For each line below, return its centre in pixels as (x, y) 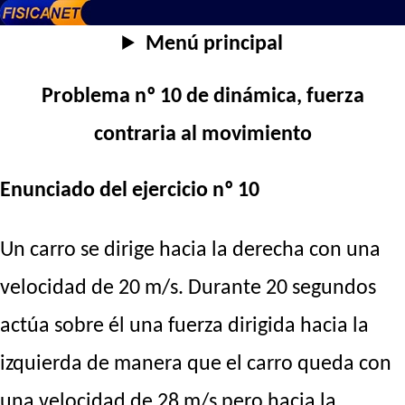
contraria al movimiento (202, 135)
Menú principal (214, 44)
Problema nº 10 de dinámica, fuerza (202, 97)
